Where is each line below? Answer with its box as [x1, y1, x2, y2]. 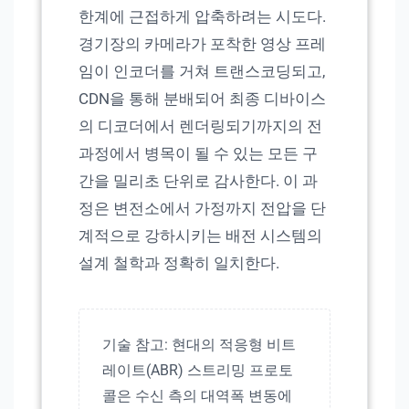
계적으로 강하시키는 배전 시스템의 [79, 226, 322, 246]
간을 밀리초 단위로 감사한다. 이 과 [79, 172, 318, 191]
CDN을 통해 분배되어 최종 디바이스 [79, 89, 326, 109]
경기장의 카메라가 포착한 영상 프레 [79, 35, 326, 54]
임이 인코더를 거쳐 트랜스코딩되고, [79, 62, 325, 81]
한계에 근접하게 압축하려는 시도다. [79, 7, 326, 26]
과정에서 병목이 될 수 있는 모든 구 [79, 144, 318, 163]
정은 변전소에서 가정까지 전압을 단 [79, 199, 326, 218]
